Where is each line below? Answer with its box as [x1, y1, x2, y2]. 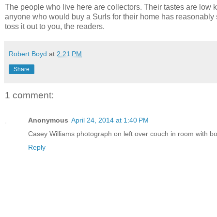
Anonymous [28, 116, 68, 124]
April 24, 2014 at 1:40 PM [71, 116, 149, 124]
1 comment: [5, 90, 54, 100]
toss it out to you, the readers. [5, 22, 105, 31]
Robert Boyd [9, 49, 47, 58]
